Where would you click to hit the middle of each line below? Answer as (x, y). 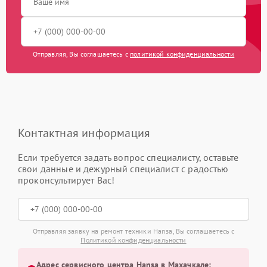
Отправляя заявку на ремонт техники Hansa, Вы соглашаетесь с (133, 231)
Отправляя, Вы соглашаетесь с (81, 54)
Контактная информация (84, 133)
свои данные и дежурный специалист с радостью (123, 169)
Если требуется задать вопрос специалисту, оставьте (128, 158)
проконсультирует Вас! (66, 180)
